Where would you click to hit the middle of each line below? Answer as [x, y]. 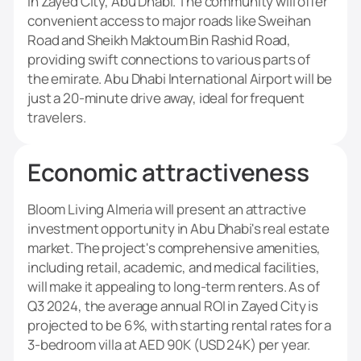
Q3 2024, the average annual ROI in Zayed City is [173, 306]
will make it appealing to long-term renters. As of [174, 287]
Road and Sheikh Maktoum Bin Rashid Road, [160, 40]
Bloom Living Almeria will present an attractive [167, 210]
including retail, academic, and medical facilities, [174, 268]
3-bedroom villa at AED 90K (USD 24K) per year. [169, 345]
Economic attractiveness [168, 172]
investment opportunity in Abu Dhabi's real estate [178, 229]
